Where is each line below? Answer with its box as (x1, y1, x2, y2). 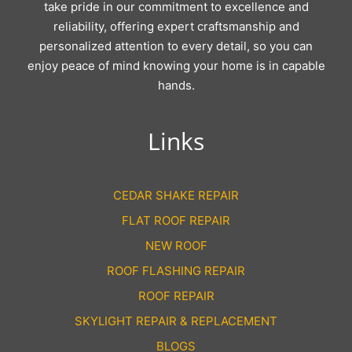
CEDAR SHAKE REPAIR (113, 188, 239, 203)
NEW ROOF (145, 238, 207, 254)
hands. (157, 78, 195, 93)
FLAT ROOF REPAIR (122, 213, 230, 229)
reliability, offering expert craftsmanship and (53, 19, 299, 35)
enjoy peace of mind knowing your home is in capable (27, 58, 325, 74)
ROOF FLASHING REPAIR (107, 263, 245, 279)
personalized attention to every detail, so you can (39, 38, 313, 54)
